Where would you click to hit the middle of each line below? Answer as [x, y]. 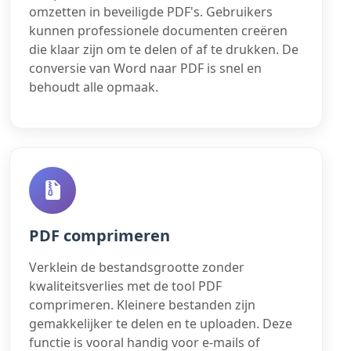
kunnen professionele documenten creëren [158, 30]
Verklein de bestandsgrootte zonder [137, 267]
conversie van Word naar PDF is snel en [145, 68]
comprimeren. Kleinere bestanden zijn [142, 304]
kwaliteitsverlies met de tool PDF [125, 286]
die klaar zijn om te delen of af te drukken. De [164, 49]
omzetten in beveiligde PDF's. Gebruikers [151, 11]
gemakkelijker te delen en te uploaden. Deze [161, 323]
